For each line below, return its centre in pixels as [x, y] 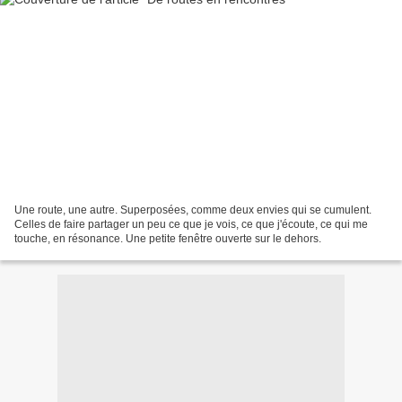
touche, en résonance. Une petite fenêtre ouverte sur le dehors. [168, 238]
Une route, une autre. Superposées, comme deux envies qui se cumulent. [193, 210]
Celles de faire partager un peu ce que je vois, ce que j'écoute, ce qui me [191, 224]
